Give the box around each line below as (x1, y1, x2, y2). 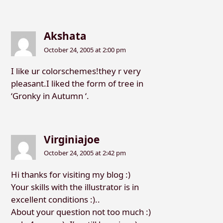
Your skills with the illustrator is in (10, 181, 139, 193)
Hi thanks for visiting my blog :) (10, 169, 130, 181)
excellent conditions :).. (10, 194, 100, 206)
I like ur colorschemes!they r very (10, 65, 141, 77)
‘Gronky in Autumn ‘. (10, 90, 89, 102)
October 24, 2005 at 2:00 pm (44, 45, 126, 54)
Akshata (44, 29, 87, 43)
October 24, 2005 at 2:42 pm (44, 148, 126, 158)
